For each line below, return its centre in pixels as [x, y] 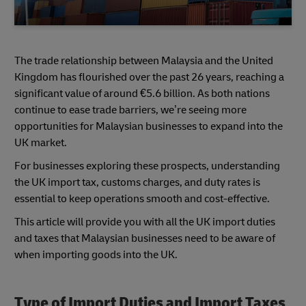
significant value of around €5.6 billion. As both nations [142, 93]
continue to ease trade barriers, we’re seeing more [130, 110]
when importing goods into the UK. [96, 254]
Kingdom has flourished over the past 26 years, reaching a [149, 77]
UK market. [41, 142]
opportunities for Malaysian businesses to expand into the [149, 126]
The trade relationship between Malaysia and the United [144, 60]
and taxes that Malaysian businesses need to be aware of [145, 238]
